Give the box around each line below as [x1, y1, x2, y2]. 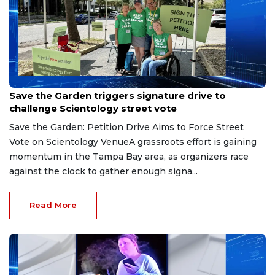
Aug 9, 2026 [9, 79, 51, 87]
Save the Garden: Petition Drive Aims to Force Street [9, 121, 244, 133]
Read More [29, 199, 77, 210]
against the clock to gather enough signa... [9, 165, 198, 177]
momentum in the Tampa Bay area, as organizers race [9, 150, 249, 162]
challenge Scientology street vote [9, 102, 177, 114]
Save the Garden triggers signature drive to [9, 89, 226, 101]
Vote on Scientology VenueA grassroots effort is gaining [9, 136, 257, 147]
